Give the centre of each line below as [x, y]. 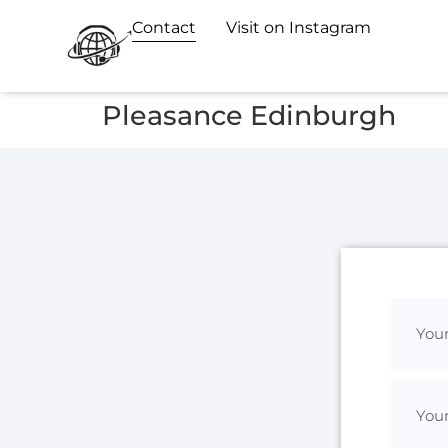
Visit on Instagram [299, 28]
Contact [164, 28]
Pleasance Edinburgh [249, 115]
